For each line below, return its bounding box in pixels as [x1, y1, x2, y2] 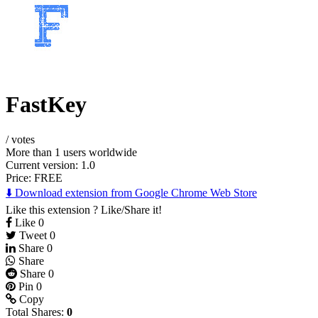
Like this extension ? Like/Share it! [6, 203, 162, 216]
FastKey [6, 92, 87, 118]
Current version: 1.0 [6, 158, 95, 171]
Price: [6, 171, 34, 184]
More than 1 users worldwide [6, 146, 137, 158]
